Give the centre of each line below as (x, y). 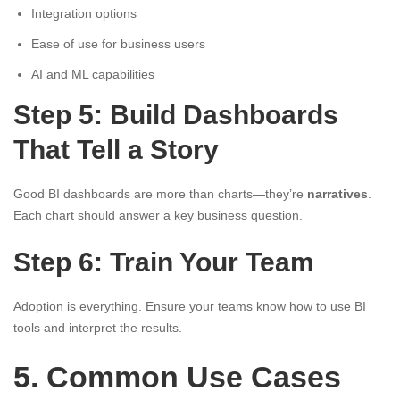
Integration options (84, 14)
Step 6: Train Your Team (164, 262)
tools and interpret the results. (98, 328)
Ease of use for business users (118, 44)
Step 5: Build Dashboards (176, 115)
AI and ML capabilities (93, 75)
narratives (337, 194)
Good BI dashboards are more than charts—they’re (160, 194)
